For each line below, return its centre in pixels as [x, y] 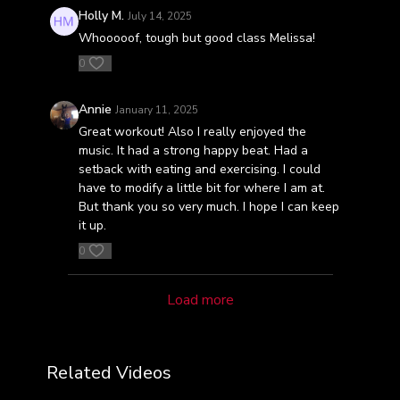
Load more [200, 300]
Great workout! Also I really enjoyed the [192, 132]
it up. [92, 225]
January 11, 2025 [156, 110]
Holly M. [101, 16]
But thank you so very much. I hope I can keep [208, 207]
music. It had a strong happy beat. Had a [193, 150]
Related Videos [108, 373]
